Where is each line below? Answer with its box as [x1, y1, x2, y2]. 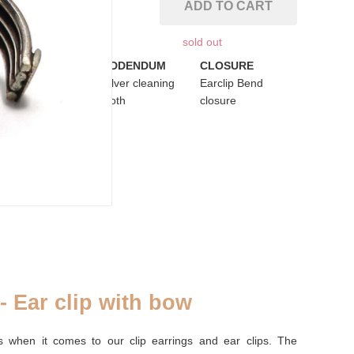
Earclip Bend [199, 77, 263, 89]
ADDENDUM [102, 59, 166, 72]
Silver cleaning [102, 77, 175, 89]
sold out [183, 36, 222, 48]
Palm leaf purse [4, 77, 83, 89]
